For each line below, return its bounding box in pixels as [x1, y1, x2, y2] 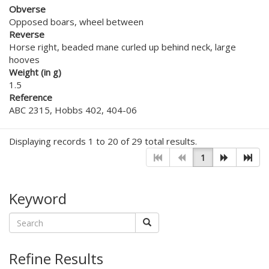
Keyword [9, 189, 67, 209]
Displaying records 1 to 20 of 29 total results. [9, 135, 197, 148]
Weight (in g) [9, 66, 61, 79]
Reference [9, 91, 52, 104]
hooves [9, 53, 40, 66]
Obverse [9, 3, 46, 16]
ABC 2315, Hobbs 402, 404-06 [9, 104, 137, 116]
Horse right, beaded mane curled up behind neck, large [9, 41, 236, 53]
